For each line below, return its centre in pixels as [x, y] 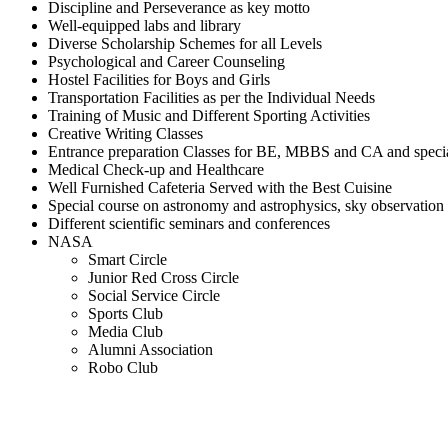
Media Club [125, 331]
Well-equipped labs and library [144, 25]
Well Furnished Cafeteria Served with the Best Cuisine [220, 187]
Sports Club [125, 313]
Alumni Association [150, 349]
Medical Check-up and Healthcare [156, 169]
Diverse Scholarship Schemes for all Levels [185, 43]
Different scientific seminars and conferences [189, 223]
